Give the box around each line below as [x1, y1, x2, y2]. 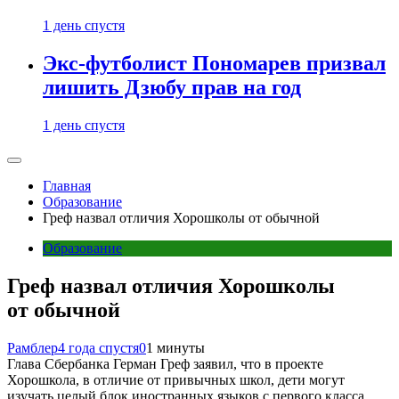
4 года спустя [58, 339, 139, 355]
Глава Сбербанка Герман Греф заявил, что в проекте [7, 355, 323, 371]
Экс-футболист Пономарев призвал [43, 52, 386, 76]
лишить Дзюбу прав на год [43, 76, 301, 100]
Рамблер [7, 339, 58, 355]
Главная [43, 178, 91, 194]
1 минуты [146, 339, 205, 355]
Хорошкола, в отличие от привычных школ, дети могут [7, 371, 345, 387]
